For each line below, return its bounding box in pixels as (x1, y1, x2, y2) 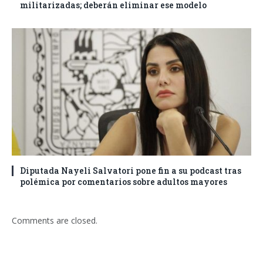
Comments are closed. (12, 214, 97, 226)
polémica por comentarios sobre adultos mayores (20, 176, 227, 187)
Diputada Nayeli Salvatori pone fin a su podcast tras (20, 164, 241, 176)
